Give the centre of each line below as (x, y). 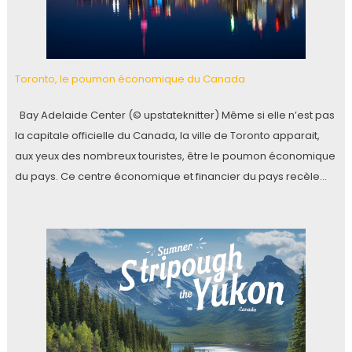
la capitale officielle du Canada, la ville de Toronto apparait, (167, 135)
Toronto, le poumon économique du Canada (130, 79)
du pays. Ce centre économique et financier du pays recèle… (170, 176)
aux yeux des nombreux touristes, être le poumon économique (175, 156)
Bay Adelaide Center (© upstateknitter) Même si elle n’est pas (174, 115)
